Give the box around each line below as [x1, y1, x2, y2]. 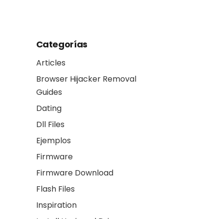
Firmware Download [36, 167, 113, 178]
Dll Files [36, 119, 65, 130]
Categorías [36, 38, 88, 50]
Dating [36, 103, 62, 114]
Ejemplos [36, 135, 71, 146]
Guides [36, 87, 62, 98]
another [176, 5, 208, 16]
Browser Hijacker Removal [36, 73, 136, 85]
